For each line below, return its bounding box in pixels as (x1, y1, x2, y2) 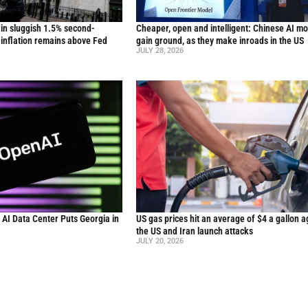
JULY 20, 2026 (136, 236, 184, 246)
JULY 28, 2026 (136, 46, 184, 56)
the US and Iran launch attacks (136, 225, 254, 237)
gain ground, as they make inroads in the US (136, 35, 305, 47)
